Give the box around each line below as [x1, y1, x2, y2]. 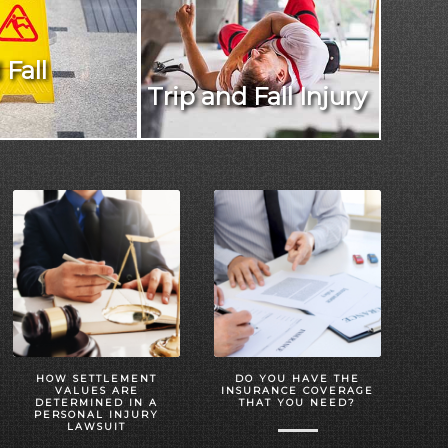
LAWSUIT [67, 421, 127, 432]
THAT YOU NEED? [239, 397, 357, 408]
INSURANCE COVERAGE [221, 385, 375, 396]
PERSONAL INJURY [34, 409, 160, 420]
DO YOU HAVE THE [235, 373, 361, 384]
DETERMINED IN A [35, 397, 159, 408]
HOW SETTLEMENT [36, 373, 158, 384]
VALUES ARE [54, 385, 139, 396]
